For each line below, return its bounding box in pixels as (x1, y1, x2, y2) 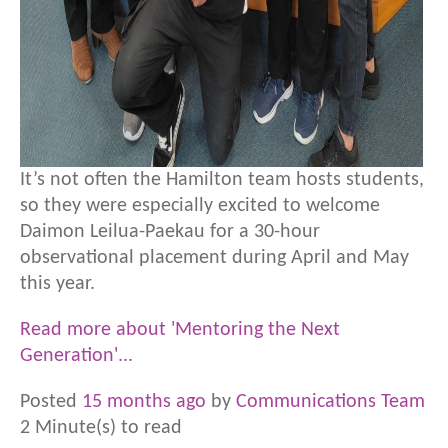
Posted (20, 392, 82, 412)
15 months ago (82, 392, 206, 412)
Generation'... (20, 346, 133, 366)
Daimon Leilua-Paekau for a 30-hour (20, 222, 320, 242)
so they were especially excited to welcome (20, 196, 380, 216)
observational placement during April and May (20, 248, 409, 268)
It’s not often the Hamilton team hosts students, (20, 170, 424, 190)
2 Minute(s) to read (20, 418, 182, 438)
